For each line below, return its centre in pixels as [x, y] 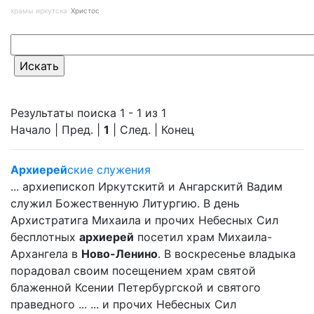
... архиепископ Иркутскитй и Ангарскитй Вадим [146, 186]
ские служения [109, 170]
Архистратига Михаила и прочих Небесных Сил [144, 220]
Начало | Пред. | [57, 130]
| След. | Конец [152, 130]
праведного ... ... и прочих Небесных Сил [123, 304]
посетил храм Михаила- [203, 237]
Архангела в [46, 254]
